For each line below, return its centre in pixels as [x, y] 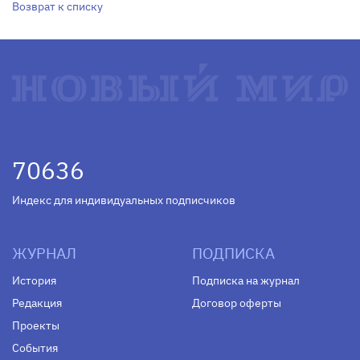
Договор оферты [237, 303]
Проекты [36, 325]
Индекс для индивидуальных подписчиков [124, 200]
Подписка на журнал [246, 280]
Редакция [37, 303]
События [35, 348]
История [34, 280]
